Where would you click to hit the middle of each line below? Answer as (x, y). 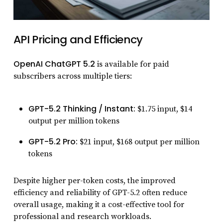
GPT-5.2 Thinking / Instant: (82, 109)
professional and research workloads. (82, 217)
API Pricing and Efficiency (78, 40)
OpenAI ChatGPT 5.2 (54, 64)
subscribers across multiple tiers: (72, 76)
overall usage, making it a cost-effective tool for (99, 205)
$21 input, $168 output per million (138, 142)
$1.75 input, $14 (164, 109)
